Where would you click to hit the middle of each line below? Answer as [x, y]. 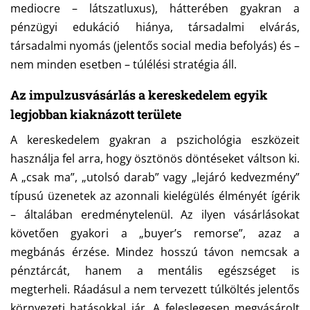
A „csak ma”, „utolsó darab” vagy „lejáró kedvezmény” [155, 177]
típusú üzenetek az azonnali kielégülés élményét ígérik [155, 196]
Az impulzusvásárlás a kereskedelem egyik [139, 95]
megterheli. [42, 290]
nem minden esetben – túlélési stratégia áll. [124, 65]
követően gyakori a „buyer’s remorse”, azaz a [155, 234]
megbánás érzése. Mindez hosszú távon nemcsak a [155, 252]
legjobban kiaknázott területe [96, 115]
